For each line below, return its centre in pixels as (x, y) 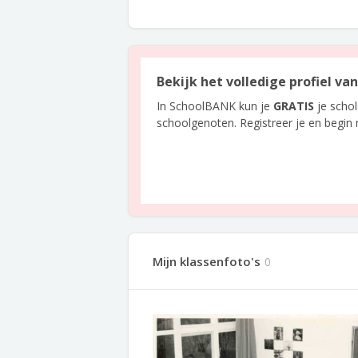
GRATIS (294, 106)
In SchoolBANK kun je (215, 106)
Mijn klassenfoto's (207, 261)
